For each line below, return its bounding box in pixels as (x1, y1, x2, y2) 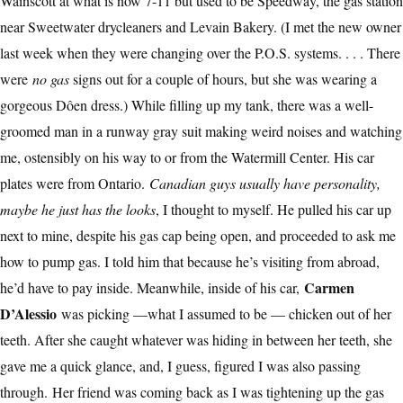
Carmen (304, 277, 354, 299)
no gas (32, 69, 69, 89)
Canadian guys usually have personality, (149, 174, 381, 193)
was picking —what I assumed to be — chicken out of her (61, 304, 391, 324)
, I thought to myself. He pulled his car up (156, 200, 391, 219)
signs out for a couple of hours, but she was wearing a (69, 69, 377, 89)
